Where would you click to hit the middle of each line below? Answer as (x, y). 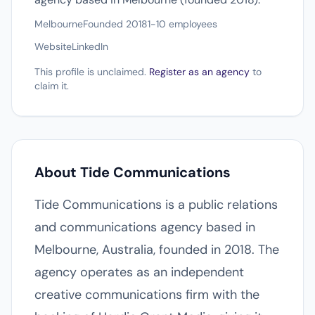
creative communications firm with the (147, 295)
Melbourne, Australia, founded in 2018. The (157, 250)
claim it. (52, 86)
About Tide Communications (133, 172)
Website (53, 46)
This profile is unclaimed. (92, 72)
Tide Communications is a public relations (156, 205)
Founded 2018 (115, 24)
